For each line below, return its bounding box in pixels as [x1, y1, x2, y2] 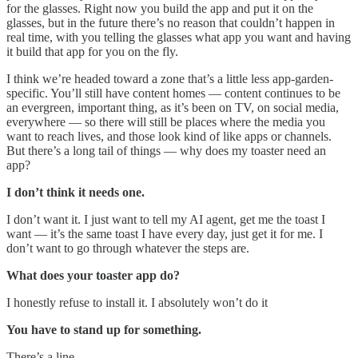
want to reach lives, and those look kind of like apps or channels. [6, 129, 332, 143]
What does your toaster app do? [6, 268, 180, 282]
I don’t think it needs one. [6, 185, 145, 199]
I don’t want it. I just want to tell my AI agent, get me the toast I [6, 212, 325, 226]
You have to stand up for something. [6, 322, 201, 336]
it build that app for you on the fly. [6, 44, 178, 58]
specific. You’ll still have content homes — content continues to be [6, 86, 340, 100]
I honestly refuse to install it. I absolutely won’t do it [6, 295, 268, 309]
